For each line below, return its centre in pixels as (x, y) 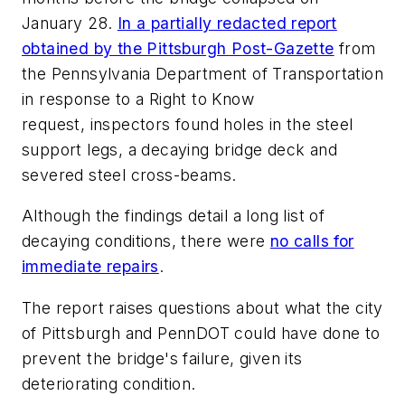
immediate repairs (90, 267)
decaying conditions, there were (146, 241)
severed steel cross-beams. (129, 174)
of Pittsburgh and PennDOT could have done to (201, 333)
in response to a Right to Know (138, 99)
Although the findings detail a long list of (174, 216)
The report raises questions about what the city (202, 307)
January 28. (70, 23)
